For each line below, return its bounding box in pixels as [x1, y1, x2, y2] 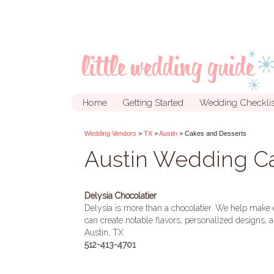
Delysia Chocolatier [84, 191, 157, 201]
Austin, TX [84, 228, 124, 237]
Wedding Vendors [84, 130, 136, 137]
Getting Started [122, 97, 183, 108]
